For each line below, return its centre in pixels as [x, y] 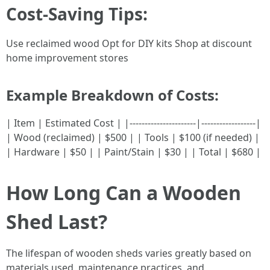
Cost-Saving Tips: [77, 14]
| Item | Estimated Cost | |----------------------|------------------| [133, 123]
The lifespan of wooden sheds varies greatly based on [129, 253]
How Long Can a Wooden [124, 193]
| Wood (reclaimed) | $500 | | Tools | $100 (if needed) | [133, 137]
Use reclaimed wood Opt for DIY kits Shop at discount [129, 43]
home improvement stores [67, 58]
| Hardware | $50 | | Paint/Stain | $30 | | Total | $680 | [133, 152]
